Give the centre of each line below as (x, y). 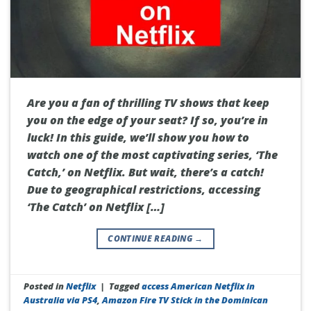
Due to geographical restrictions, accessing (144, 190)
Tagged (126, 286)
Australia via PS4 (61, 300)
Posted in (45, 286)
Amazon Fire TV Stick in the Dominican (185, 300)
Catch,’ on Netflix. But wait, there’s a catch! (145, 173)
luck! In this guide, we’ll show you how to (138, 138)
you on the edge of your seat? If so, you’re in (148, 120)
